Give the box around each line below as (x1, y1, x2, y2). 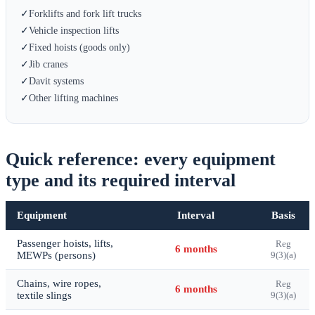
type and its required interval (6, 169, 236, 191)
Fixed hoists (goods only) (29, 41, 130, 53)
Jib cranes (29, 58, 67, 70)
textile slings (17, 289, 72, 301)
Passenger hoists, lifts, (17, 237, 113, 249)
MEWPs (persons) (17, 249, 96, 261)
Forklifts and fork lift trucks (29, 7, 141, 19)
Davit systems (29, 75, 84, 86)
